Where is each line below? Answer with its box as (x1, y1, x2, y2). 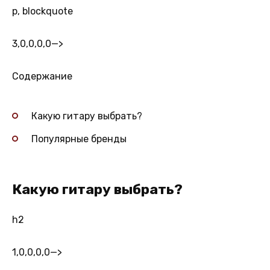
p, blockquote (12, 5, 73, 17)
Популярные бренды (31, 133, 127, 145)
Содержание (12, 71, 72, 83)
